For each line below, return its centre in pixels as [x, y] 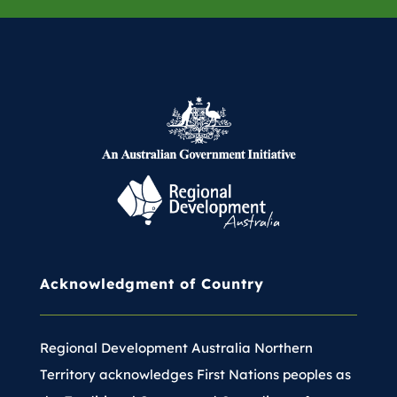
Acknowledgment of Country [152, 284]
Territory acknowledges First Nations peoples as [195, 375]
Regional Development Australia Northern [176, 348]
